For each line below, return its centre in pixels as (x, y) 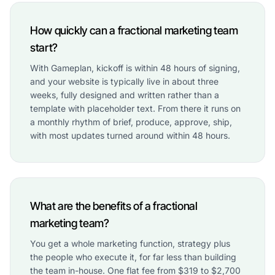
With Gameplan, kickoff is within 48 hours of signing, (135, 68)
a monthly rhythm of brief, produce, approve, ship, (131, 122)
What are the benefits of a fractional (114, 206)
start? (44, 47)
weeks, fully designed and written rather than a (125, 95)
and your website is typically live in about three (124, 81)
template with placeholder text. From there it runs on (135, 108)
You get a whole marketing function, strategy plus (130, 243)
